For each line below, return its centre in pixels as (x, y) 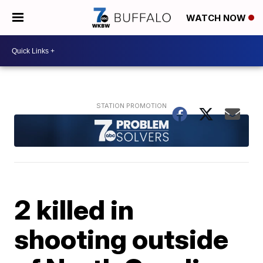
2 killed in (74, 209)
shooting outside (122, 239)
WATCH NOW (217, 18)
